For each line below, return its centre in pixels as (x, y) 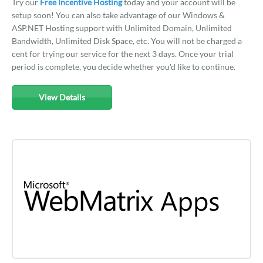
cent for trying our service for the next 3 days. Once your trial (123, 54)
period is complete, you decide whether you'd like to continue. (124, 67)
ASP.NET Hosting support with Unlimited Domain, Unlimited (122, 28)
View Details (62, 97)
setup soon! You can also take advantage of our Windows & (118, 15)
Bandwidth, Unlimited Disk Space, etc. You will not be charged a (127, 41)
